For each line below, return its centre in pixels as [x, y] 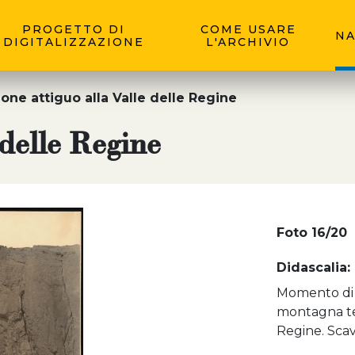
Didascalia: [313, 267]
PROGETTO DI [74, 29]
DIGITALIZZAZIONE [74, 42]
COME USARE [248, 29]
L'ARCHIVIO [248, 42]
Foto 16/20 [311, 233]
